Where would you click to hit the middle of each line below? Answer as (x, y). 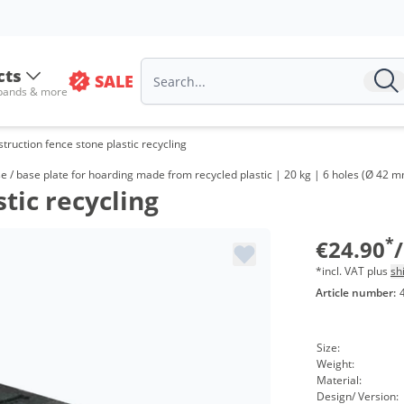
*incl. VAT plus (353, 271)
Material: (339, 380)
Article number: (355, 293)
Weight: (335, 364)
